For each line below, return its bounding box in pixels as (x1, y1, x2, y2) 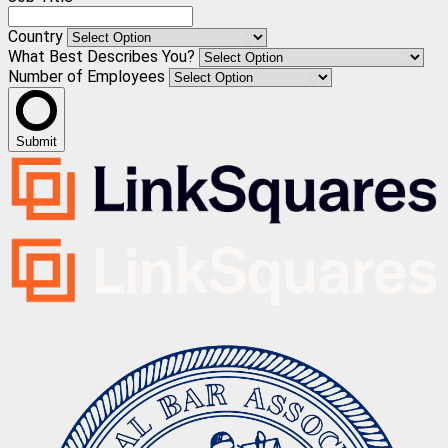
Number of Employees (8, 66, 169, 86)
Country (8, 26, 67, 46)
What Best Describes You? (8, 46, 199, 66)
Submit (16, 133, 57, 149)
